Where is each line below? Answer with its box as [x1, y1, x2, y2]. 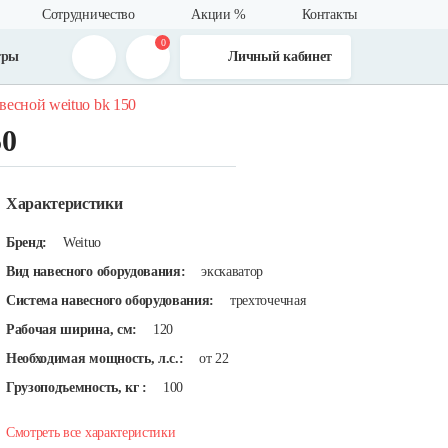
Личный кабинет [228, 49, 332, 64]
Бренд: [6, 235, 48, 250]
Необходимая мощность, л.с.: [6, 351, 184, 366]
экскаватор [201, 264, 264, 279]
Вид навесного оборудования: [6, 264, 186, 279]
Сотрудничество [42, 7, 135, 22]
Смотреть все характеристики [6, 425, 176, 440]
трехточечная [230, 293, 306, 308]
